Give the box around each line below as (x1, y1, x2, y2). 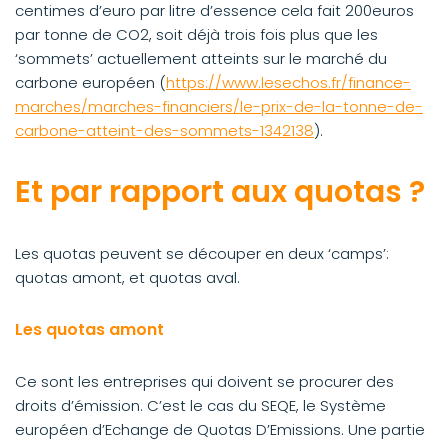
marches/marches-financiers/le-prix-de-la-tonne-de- (15, 96, 423, 117)
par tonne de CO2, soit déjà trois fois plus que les (15, 24, 378, 45)
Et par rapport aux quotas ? (15, 171, 425, 213)
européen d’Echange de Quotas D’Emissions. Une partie (15, 419, 425, 440)
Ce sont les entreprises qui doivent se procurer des (15, 371, 394, 392)
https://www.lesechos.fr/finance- (166, 72, 411, 93)
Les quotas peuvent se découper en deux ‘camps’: (15, 243, 389, 264)
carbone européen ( (15, 72, 166, 93)
